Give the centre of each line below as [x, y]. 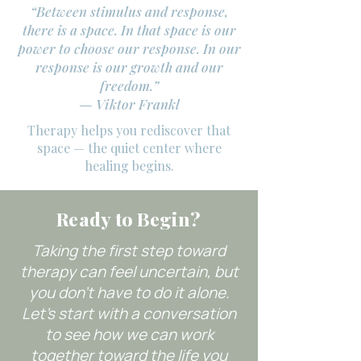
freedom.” [129, 85]
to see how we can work [129, 334]
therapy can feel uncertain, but [129, 272]
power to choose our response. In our [129, 48]
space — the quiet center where [129, 148]
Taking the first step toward [129, 251]
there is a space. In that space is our [129, 30]
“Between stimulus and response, [129, 11]
